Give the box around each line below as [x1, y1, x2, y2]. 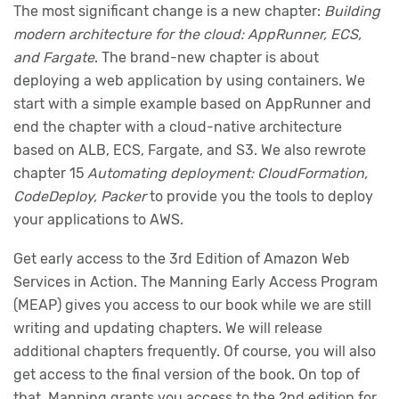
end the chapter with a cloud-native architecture [13, 118, 342, 136]
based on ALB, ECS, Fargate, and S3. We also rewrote [13, 142, 366, 159]
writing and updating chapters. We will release [13, 320, 322, 338]
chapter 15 [13, 165, 87, 183]
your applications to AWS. [13, 211, 183, 229]
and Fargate [13, 49, 94, 67]
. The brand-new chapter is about [94, 49, 319, 67]
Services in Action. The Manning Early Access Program [13, 273, 378, 291]
